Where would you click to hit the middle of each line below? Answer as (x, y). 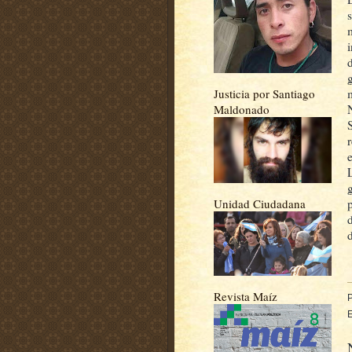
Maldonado (242, 109)
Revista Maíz (246, 296)
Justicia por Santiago (264, 93)
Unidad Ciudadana (260, 203)
